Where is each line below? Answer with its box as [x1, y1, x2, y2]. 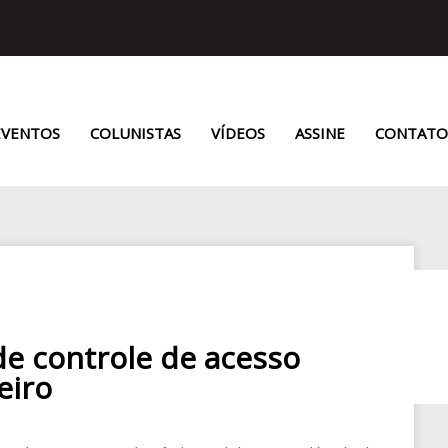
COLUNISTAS [90, 123, 181, 143]
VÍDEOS [211, 123, 265, 143]
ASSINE [295, 123, 345, 143]
